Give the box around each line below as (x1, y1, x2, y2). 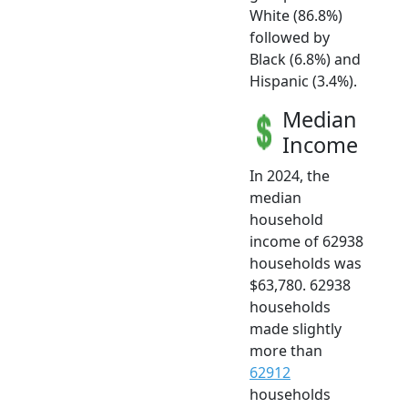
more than (250, 341, 322, 362)
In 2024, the (250, 166, 330, 187)
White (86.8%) (250, 5, 342, 26)
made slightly (250, 319, 342, 340)
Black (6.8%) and (250, 49, 361, 70)
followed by (250, 27, 330, 48)
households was (250, 253, 362, 274)
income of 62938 (250, 231, 363, 252)
